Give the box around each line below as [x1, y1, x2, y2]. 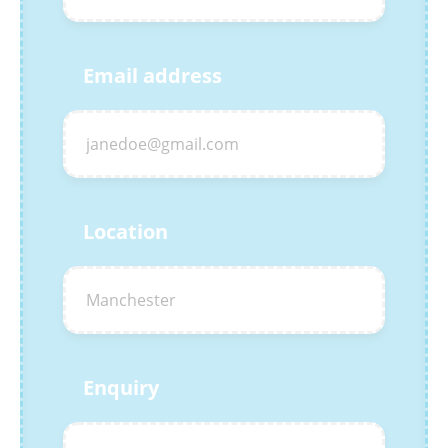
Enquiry [83, 374, 159, 401]
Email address [83, 62, 222, 89]
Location [83, 218, 168, 245]
